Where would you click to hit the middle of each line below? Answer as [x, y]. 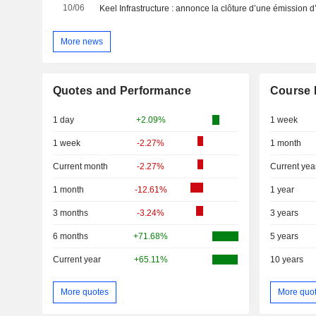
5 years [284, 237]
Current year [77, 260]
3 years [284, 213]
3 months [70, 213]
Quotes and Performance [122, 91]
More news [81, 41]
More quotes [84, 292]
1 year [282, 190]
